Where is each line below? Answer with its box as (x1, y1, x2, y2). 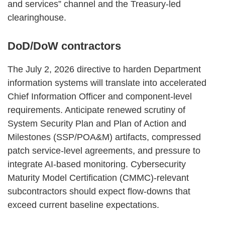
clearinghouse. (8, 12, 66, 23)
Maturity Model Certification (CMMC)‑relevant (8, 172, 189, 183)
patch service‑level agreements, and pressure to (8, 145, 200, 156)
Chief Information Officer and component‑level (8, 91, 192, 101)
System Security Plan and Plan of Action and (8, 118, 186, 129)
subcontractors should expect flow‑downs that (8, 186, 190, 196)
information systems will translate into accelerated (8, 77, 206, 88)
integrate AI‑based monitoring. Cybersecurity (8, 159, 186, 169)
